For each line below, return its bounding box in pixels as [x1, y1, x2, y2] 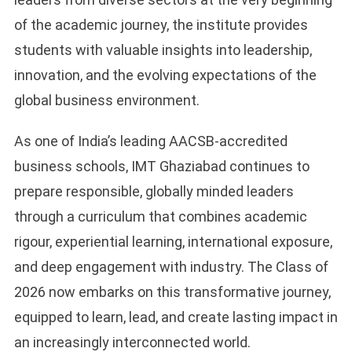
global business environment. [13, 92, 200, 109]
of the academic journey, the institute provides [13, 16, 308, 34]
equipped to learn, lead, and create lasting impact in [13, 309, 338, 326]
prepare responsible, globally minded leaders [13, 183, 294, 200]
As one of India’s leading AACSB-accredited [13, 133, 288, 150]
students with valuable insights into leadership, [13, 42, 312, 59]
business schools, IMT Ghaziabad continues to [13, 158, 310, 175]
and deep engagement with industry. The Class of [13, 258, 328, 276]
